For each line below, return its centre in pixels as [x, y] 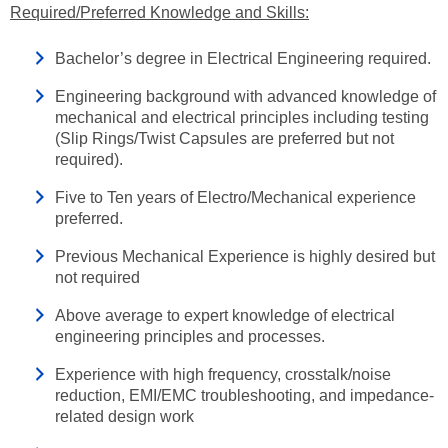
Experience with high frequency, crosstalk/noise [223, 374]
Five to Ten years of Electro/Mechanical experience [235, 197]
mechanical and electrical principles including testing [242, 117]
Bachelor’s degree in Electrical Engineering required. [243, 58]
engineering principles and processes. [190, 336]
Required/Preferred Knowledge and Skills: [159, 12]
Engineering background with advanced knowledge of [245, 96]
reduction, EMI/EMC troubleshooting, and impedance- [244, 395]
